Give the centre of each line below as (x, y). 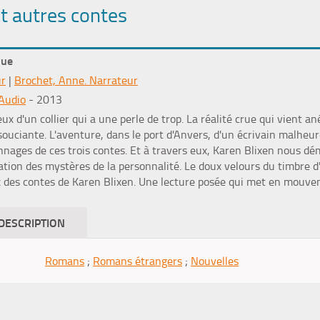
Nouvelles (215, 261)
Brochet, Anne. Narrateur (76, 80)
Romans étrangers (137, 261)
